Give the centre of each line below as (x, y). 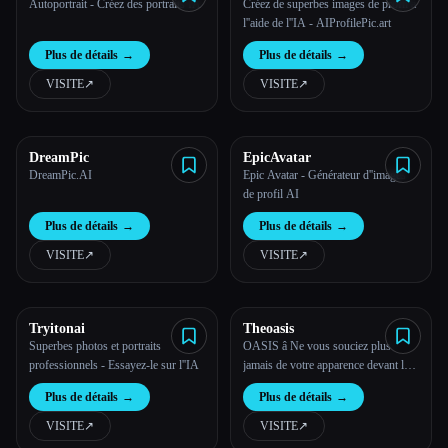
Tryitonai (57, 328)
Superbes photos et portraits (95, 346)
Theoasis (268, 328)
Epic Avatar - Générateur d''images (324, 175)
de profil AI (271, 194)
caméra (259, 384)
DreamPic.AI (60, 175)
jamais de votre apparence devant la (326, 365)
